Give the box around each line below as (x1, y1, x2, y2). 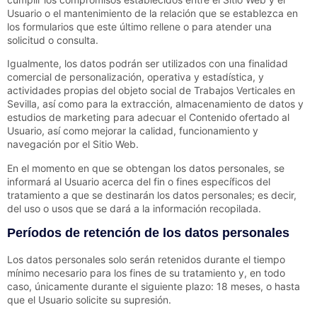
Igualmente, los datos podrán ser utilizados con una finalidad (7, 57, 288, 70)
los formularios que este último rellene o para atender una (7, 20, 272, 33)
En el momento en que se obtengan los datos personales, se (7, 161, 284, 174)
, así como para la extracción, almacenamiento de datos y (37, 98, 304, 110)
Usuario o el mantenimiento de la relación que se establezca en (7, 6, 298, 19)
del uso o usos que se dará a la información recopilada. (7, 202, 261, 214)
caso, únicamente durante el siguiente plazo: (7, 280, 217, 293)
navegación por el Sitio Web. (7, 138, 139, 151)
